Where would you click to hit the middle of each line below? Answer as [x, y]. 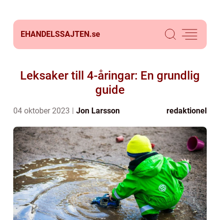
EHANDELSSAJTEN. [56, 34]
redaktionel [187, 111]
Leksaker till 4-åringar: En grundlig [110, 76]
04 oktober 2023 [42, 111]
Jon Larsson [98, 111]
